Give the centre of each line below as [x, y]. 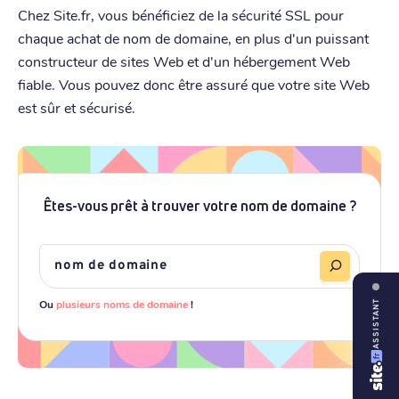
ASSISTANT [377, 324]
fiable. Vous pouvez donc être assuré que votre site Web [194, 84]
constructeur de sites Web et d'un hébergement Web [184, 61]
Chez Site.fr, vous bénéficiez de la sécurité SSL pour [181, 14]
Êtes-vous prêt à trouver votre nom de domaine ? [199, 205]
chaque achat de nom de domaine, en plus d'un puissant [193, 37]
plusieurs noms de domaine [122, 303]
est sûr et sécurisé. [77, 107]
